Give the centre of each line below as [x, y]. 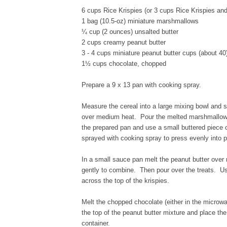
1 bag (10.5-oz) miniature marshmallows [140, 21]
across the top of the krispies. [125, 181]
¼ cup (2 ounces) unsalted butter [130, 32]
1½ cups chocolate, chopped [124, 64]
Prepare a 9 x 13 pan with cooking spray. [141, 85]
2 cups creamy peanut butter [124, 43]
